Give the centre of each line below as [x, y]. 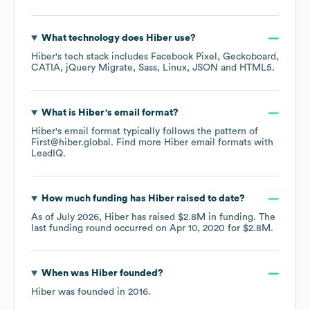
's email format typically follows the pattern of [157, 132]
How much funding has [94, 199]
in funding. [232, 218]
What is [60, 113]
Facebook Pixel [184, 57]
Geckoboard [249, 57]
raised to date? [209, 199]
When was [66, 274]
